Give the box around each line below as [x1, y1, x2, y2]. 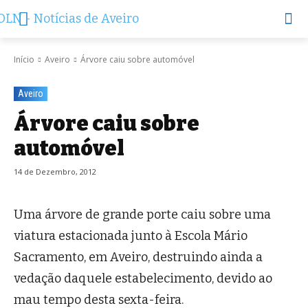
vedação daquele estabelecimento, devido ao [14, 271, 272, 287]
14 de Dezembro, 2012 [14, 166, 96, 177]
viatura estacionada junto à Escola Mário [14, 228, 247, 244]
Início [14, 54, 34, 65]
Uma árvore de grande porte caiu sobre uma [14, 207, 271, 223]
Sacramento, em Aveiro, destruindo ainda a [14, 250, 263, 265]
